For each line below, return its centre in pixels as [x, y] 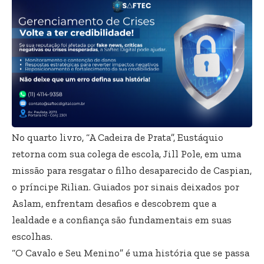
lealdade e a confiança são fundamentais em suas [122, 220]
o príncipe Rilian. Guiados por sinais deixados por [126, 187]
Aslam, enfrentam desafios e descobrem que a [114, 204]
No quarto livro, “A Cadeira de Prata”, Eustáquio [118, 138]
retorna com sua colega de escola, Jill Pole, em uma [126, 154]
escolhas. [32, 237]
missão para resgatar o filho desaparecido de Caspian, [132, 171]
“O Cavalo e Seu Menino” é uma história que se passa [131, 253]
